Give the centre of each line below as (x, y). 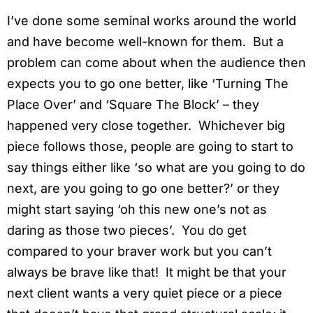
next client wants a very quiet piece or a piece (145, 293)
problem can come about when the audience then (156, 63)
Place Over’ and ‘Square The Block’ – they (133, 105)
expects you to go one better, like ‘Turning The (148, 84)
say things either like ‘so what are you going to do (156, 168)
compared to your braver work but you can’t (139, 252)
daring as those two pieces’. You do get (127, 231)
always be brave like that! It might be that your (147, 272)
